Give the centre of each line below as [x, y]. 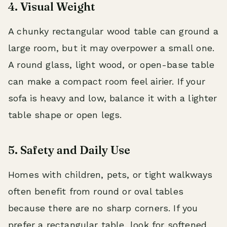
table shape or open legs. [65, 115]
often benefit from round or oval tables [96, 191]
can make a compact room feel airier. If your [107, 81]
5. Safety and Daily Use [69, 150]
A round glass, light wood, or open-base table [111, 65]
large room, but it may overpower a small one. [111, 48]
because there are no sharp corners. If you [103, 208]
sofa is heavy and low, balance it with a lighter [113, 98]
